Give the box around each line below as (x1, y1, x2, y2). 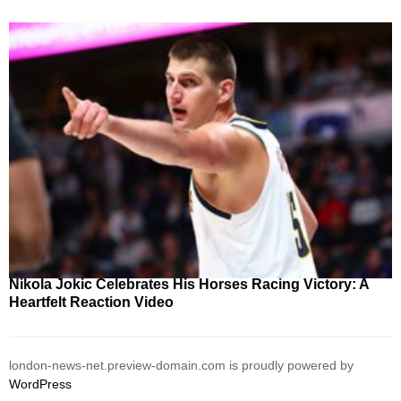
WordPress (9, 376, 72, 391)
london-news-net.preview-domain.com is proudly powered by (9, 357, 354, 372)
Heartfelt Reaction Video (9, 294, 174, 310)
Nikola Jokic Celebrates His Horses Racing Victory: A (9, 276, 369, 292)
